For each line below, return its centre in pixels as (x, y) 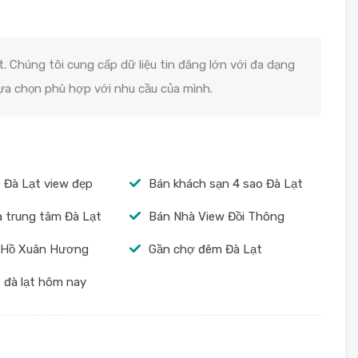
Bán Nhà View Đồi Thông (216, 216)
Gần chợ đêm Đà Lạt (205, 249)
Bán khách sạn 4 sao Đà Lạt (225, 183)
